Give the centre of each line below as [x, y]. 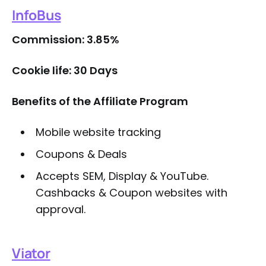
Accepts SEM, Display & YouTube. [122, 176]
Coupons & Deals [81, 154]
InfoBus [37, 15]
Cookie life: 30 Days [65, 70]
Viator [31, 253]
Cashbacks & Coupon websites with [131, 193]
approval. [60, 209]
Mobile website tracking [98, 132]
